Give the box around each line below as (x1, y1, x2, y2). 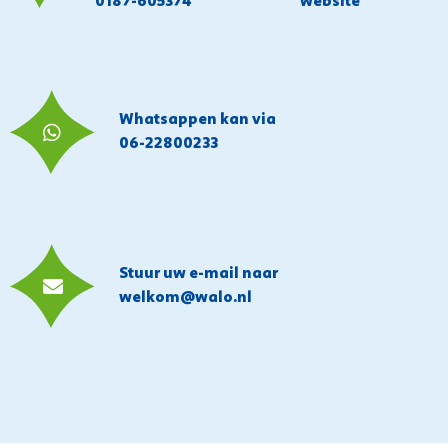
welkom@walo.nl (119, 289, 252, 306)
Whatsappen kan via (119, 111, 276, 128)
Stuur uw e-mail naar (119, 265, 278, 282)
